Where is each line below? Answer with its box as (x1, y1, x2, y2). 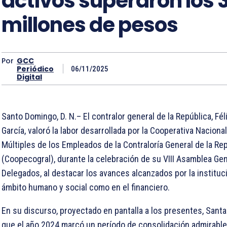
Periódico (17, 63, 54, 74)
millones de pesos (2, 11, 178, 40)
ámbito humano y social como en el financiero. (2, 182, 170, 193)
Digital (17, 71, 42, 82)
